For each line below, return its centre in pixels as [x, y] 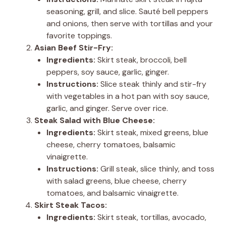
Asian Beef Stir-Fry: [74, 47]
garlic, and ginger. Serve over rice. [107, 108]
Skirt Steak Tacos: [71, 205]
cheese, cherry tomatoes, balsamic [111, 144]
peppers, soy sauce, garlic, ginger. [108, 72]
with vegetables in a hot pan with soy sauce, [128, 96]
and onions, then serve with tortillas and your [130, 23]
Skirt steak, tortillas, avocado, [151, 217]
